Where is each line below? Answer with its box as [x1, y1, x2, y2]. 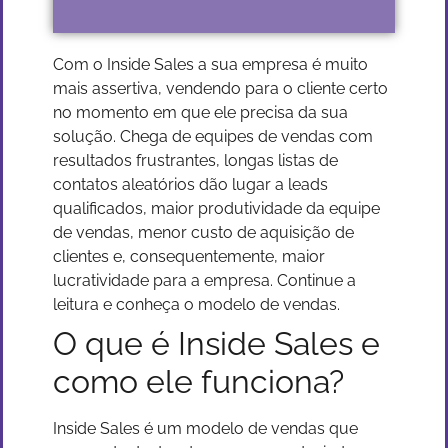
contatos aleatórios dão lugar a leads [53, 175, 328, 194]
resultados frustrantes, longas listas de [53, 151, 338, 170]
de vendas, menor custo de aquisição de [53, 223, 354, 242]
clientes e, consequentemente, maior [53, 247, 325, 266]
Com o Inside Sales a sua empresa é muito [53, 55, 368, 74]
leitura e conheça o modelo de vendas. [53, 295, 344, 314]
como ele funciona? [53, 363, 344, 400]
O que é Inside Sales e [53, 325, 380, 362]
